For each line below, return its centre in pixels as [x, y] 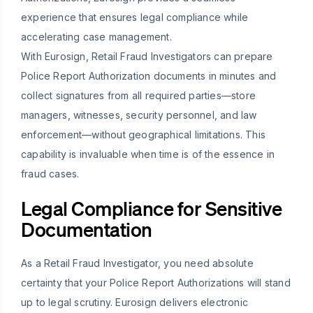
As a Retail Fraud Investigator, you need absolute [137, 263]
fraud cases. [50, 174]
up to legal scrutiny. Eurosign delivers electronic [135, 303]
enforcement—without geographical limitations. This [144, 135]
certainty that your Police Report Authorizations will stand [156, 283]
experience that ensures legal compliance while [135, 17]
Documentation [87, 230]
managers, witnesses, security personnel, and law [139, 115]
